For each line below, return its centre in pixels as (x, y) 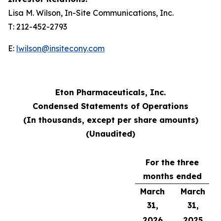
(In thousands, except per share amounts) (110, 120)
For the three (172, 162)
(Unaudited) (110, 133)
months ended (172, 176)
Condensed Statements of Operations (110, 106)
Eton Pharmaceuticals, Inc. (110, 92)
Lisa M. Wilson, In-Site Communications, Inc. (91, 13)
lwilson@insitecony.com (60, 48)
